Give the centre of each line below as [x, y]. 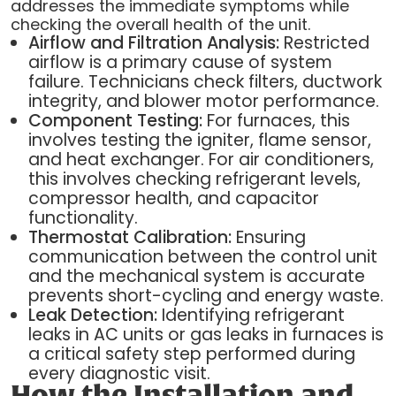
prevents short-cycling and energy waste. [206, 296]
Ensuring [268, 238]
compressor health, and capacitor [173, 199]
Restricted [324, 43]
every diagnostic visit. [119, 374]
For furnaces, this [276, 121]
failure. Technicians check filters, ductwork [205, 82]
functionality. [83, 218]
